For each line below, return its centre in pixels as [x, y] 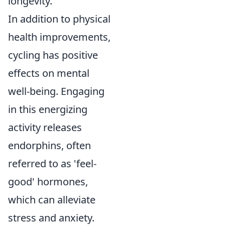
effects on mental [49, 73]
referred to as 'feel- [52, 163]
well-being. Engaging [56, 91]
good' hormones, [48, 182]
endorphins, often [49, 145]
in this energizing [48, 109]
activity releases [45, 127]
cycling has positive [53, 55]
